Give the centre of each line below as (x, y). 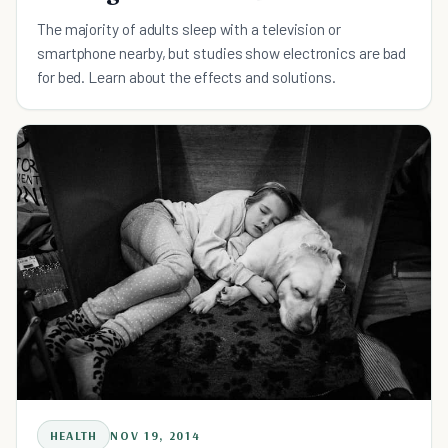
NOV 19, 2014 (155, 435)
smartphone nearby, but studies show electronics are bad (222, 52)
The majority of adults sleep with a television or (189, 28)
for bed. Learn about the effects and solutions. (186, 76)
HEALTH (74, 435)
